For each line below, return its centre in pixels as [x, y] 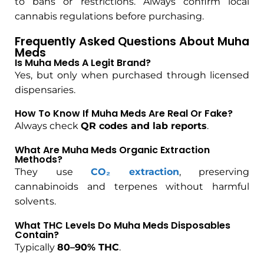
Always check [48, 126]
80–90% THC [88, 247]
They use [53, 172]
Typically [36, 247]
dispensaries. [45, 90]
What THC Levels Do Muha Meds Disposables [123, 226]
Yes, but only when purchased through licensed [132, 75]
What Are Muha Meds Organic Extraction [112, 150]
